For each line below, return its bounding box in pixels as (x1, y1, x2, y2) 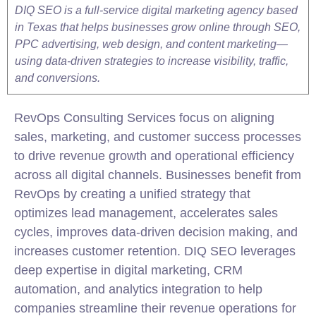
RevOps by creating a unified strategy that (14, 187, 250, 201)
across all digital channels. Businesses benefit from (14, 168, 301, 182)
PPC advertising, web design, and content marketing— (15, 38, 288, 50)
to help (221, 282, 262, 296)
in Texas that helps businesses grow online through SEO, (15, 21, 300, 33)
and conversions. (15, 72, 100, 84)
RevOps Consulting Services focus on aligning (14, 111, 274, 125)
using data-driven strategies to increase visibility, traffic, (15, 55, 288, 67)
